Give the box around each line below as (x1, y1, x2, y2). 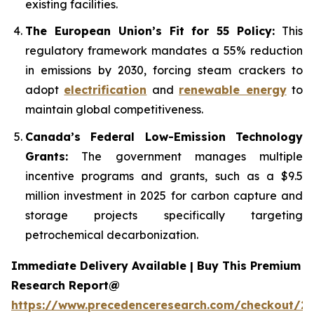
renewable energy (179, 83, 287, 97)
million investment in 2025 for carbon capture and (25, 188, 303, 203)
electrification (64, 83, 147, 97)
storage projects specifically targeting (25, 207, 303, 222)
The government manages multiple (68, 149, 303, 163)
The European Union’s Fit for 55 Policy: (25, 24, 275, 39)
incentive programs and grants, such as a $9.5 (25, 168, 303, 183)
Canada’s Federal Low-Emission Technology (25, 129, 303, 144)
